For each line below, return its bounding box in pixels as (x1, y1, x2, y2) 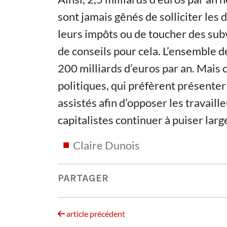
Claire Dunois (73, 138, 140, 153)
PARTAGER (58, 172, 108, 184)
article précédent (65, 209, 125, 219)
